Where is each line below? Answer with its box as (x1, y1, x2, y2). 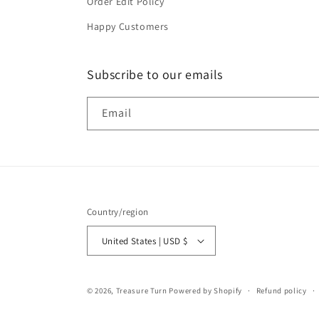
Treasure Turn (115, 286, 167, 296)
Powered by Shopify (169, 286, 243, 296)
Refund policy (256, 286, 307, 296)
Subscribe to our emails (87, 66, 223, 83)
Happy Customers (87, 20, 169, 33)
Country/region (87, 206, 149, 218)
